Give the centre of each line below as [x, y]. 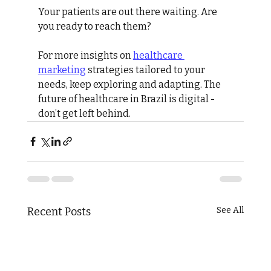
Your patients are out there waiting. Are [128, 11]
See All [230, 210]
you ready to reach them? [94, 26]
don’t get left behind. [84, 113]
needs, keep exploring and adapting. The [130, 84]
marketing [62, 70]
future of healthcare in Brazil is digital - [127, 99]
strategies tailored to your [146, 70]
